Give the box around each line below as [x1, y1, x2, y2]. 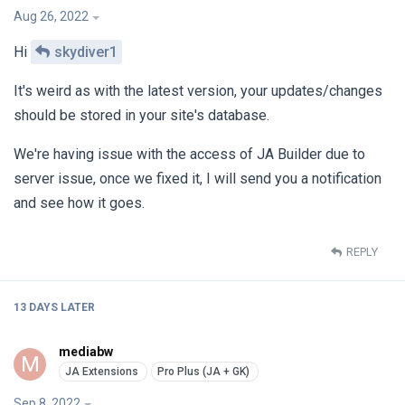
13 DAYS [14, 301, 58, 315]
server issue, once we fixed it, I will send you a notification [14, 169, 381, 187]
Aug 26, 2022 [14, 8, 89, 24]
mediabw [59, 344, 113, 360]
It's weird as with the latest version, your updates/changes [14, 81, 382, 99]
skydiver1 [54, 42, 118, 61]
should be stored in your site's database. [14, 106, 269, 124]
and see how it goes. [14, 193, 145, 212]
